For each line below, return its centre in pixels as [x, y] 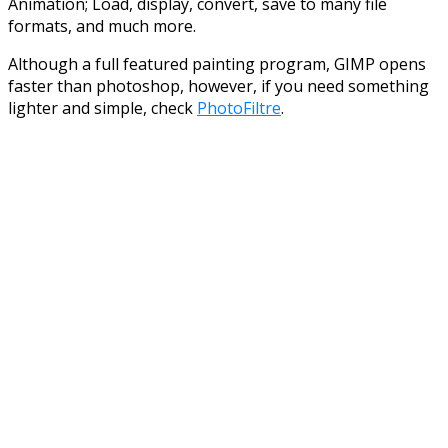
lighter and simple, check [102, 107]
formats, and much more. [102, 25]
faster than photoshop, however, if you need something [218, 85]
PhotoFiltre [239, 107]
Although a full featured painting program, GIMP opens [217, 63]
